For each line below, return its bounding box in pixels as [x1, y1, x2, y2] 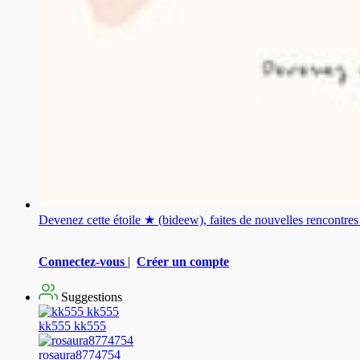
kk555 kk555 [39, 319, 106, 333]
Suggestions [58, 290, 122, 305]
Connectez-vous [39, 255, 125, 269]
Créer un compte [137, 255, 229, 269]
